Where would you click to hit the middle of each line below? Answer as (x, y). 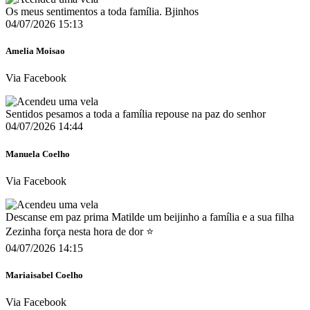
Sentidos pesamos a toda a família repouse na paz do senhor (136, 114)
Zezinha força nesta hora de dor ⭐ (80, 231)
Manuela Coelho (38, 154)
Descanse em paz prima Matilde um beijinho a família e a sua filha (150, 217)
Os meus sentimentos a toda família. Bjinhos (102, 12)
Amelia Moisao (35, 51)
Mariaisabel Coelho (44, 275)
